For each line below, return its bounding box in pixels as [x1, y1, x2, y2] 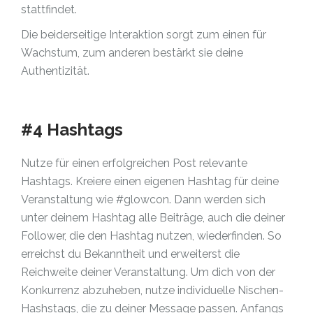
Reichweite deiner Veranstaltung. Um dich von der [21, 265, 275, 279]
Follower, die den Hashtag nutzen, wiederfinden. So [21, 229, 282, 242]
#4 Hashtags [21, 119, 123, 140]
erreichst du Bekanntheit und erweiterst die [21, 247, 240, 261]
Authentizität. [21, 64, 89, 78]
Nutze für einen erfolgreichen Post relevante [21, 156, 247, 170]
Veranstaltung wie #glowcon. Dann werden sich [21, 193, 265, 206]
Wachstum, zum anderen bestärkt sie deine [21, 46, 243, 59]
